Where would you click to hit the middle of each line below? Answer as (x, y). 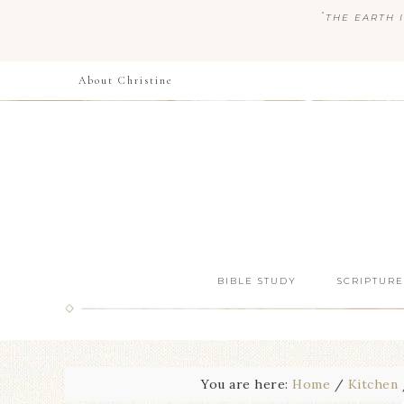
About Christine (126, 80)
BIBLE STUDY (257, 281)
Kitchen (372, 384)
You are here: (247, 384)
